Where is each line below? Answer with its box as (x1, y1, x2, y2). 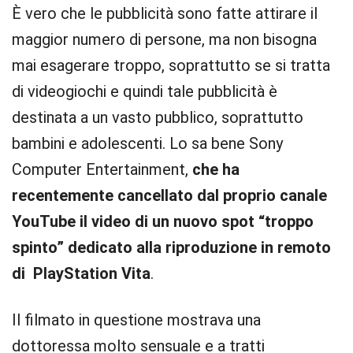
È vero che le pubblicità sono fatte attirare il (12, 4, 318, 23)
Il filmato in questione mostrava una (12, 310, 261, 329)
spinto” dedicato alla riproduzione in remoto (12, 238, 331, 257)
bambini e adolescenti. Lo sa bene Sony (12, 134, 283, 153)
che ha (192, 160, 240, 179)
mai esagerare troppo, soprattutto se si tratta (12, 56, 330, 75)
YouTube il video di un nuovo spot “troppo (12, 212, 314, 231)
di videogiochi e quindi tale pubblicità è (12, 82, 277, 101)
